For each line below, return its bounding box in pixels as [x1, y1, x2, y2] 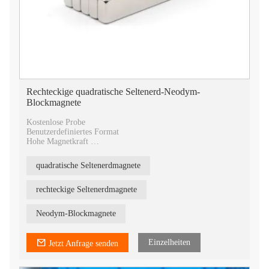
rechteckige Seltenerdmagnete [36, 185, 137, 194]
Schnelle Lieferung [26, 147, 94, 156]
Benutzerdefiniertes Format [26, 127, 121, 136]
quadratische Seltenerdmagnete [36, 161, 141, 170]
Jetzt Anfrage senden [49, 239, 118, 248]
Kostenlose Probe [26, 118, 88, 127]
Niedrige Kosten [26, 156, 82, 165]
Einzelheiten [148, 238, 190, 247]
